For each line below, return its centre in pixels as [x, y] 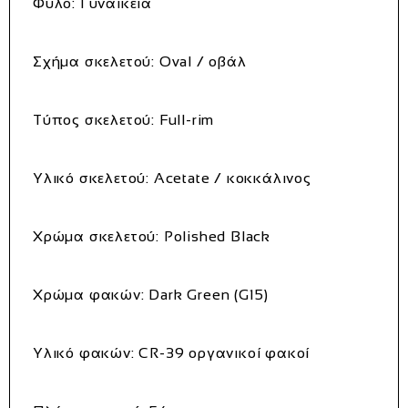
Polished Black [215, 236]
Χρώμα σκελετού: [96, 236]
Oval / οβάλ [201, 61]
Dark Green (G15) [207, 294]
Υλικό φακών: [84, 352]
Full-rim [185, 119]
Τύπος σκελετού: [94, 119]
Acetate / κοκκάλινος [230, 178]
